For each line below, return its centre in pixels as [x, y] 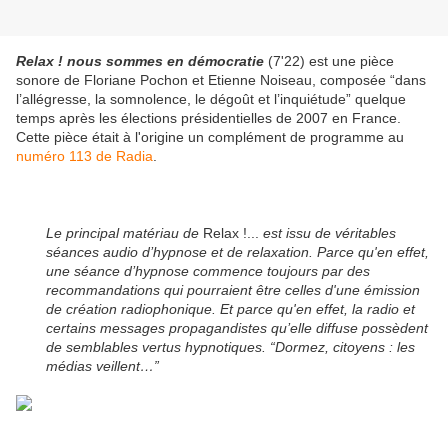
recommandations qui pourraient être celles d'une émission [233, 290]
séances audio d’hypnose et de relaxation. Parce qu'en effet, [237, 252]
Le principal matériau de [122, 233]
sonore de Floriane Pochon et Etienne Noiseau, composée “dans [221, 80]
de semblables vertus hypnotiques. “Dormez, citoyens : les [230, 347]
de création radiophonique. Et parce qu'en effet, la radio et [230, 309]
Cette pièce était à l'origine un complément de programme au [210, 137]
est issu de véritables [329, 233]
